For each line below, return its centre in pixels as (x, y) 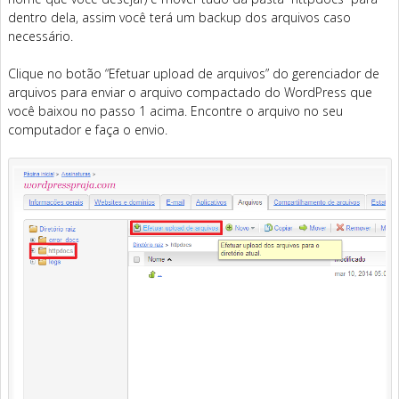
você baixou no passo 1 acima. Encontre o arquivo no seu (175, 110)
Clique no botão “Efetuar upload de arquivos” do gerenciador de (194, 73)
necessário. (41, 36)
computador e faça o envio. (88, 129)
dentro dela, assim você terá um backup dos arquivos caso (179, 17)
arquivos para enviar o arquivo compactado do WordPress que (190, 92)
